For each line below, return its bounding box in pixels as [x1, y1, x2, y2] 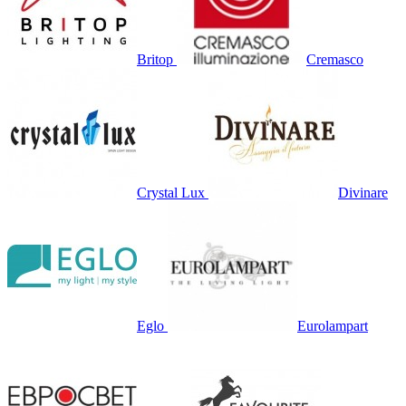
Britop [137, 51, 173, 67]
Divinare [338, 184, 388, 200]
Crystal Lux [137, 184, 205, 200]
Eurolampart [297, 317, 368, 333]
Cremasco [306, 51, 363, 67]
